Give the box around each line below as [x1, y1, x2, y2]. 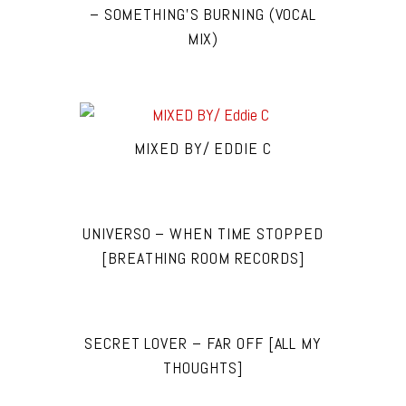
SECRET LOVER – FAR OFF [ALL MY [84, 333, 322, 354]
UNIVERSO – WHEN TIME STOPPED [82, 223, 324, 245]
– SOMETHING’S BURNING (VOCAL [89, 4, 317, 25]
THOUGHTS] [163, 357, 243, 379]
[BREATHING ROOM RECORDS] [101, 247, 304, 269]
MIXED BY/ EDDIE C [134, 138, 272, 159]
